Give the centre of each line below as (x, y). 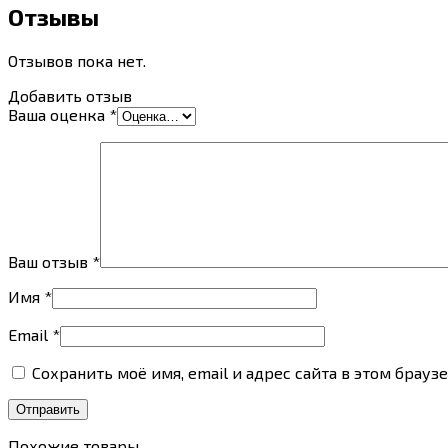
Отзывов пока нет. (77, 61)
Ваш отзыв (50, 262)
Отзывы (53, 17)
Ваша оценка (58, 115)
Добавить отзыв (70, 96)
